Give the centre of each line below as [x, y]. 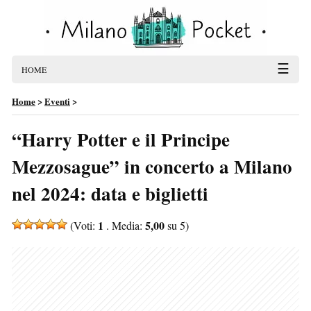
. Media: [124, 225]
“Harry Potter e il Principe [121, 139]
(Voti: [83, 225]
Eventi [57, 101]
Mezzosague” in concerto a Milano [152, 166]
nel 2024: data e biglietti [110, 193]
